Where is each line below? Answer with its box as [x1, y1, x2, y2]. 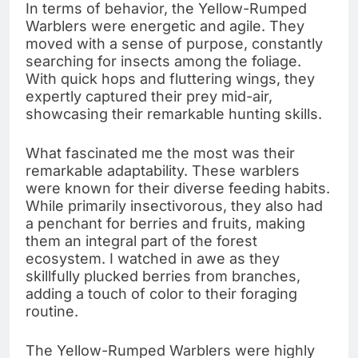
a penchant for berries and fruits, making [26, 214, 305, 232]
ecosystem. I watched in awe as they [26, 249, 280, 267]
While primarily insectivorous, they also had [26, 197, 323, 214]
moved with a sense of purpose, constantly [26, 34, 323, 52]
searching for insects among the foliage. [26, 52, 301, 70]
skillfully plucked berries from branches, [26, 267, 300, 284]
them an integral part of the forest [26, 232, 257, 249]
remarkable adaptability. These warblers [26, 161, 300, 179]
